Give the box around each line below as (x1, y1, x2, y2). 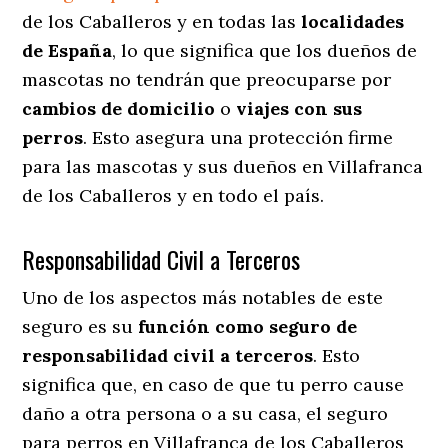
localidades (301, 9, 405, 33)
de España (22, 38, 113, 62)
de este (316, 285, 384, 309)
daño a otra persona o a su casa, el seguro (22, 401, 389, 425)
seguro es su (22, 314, 139, 338)
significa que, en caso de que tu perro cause (22, 372, 405, 396)
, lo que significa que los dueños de (112, 38, 418, 62)
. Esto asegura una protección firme (83, 125, 394, 149)
